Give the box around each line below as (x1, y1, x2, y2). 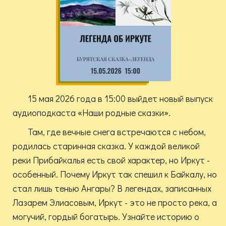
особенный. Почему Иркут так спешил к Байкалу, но (13, 168, 217, 181)
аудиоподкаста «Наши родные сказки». (13, 106, 171, 119)
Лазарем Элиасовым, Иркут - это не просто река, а (13, 196, 217, 209)
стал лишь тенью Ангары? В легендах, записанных (13, 182, 211, 195)
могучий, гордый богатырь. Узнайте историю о (13, 210, 199, 223)
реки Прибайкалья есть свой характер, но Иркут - (13, 154, 210, 166)
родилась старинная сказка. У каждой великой (13, 140, 200, 152)
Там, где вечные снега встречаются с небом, (28, 126, 206, 138)
